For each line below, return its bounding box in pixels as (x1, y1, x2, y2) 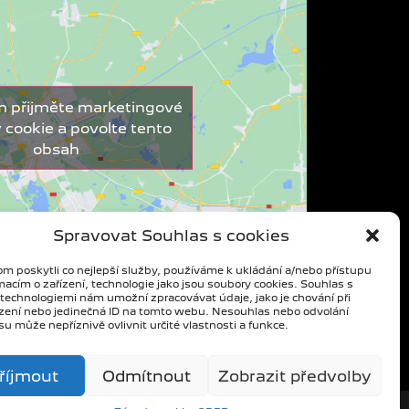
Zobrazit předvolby (217, 366, 372, 385)
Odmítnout (101, 366, 191, 385)
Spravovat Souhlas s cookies (53, 226, 290, 245)
